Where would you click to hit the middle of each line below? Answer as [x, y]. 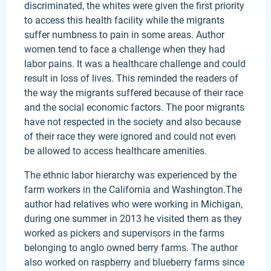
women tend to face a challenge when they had [125, 49]
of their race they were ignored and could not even [130, 136]
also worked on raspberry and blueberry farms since [134, 262]
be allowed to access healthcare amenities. [116, 151]
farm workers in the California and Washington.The [133, 190]
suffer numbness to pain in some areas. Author [124, 35]
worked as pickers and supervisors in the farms [124, 233]
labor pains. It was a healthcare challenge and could [135, 64]
